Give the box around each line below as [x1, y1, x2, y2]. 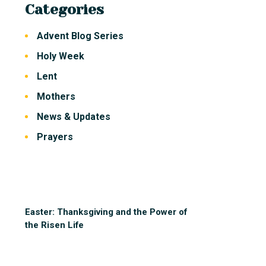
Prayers [36, 131, 73, 143]
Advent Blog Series [36, 30, 123, 42]
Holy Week [36, 50, 84, 62]
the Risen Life [25, 220, 84, 231]
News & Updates [36, 111, 110, 123]
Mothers [36, 91, 75, 103]
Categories [25, 1, 104, 18]
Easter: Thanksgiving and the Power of [25, 207, 188, 218]
